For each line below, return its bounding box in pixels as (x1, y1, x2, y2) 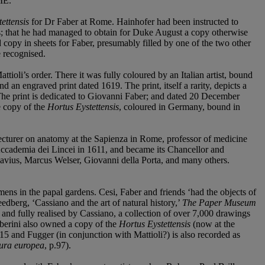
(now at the (190, 219, 235, 230)
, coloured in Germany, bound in (119, 102, 240, 112)
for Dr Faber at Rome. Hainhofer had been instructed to (29, 17, 238, 27)
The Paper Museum (182, 198, 256, 208)
